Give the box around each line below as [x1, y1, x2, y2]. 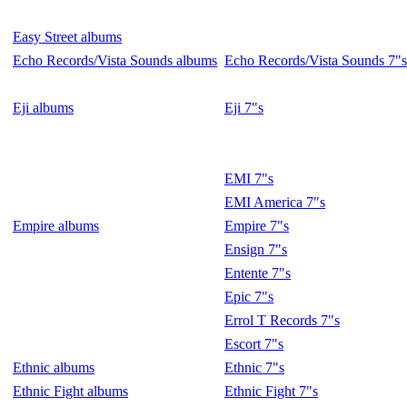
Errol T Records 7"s [224, 313, 340, 328]
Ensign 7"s [224, 242, 287, 257]
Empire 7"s [224, 218, 289, 233]
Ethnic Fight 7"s [224, 383, 318, 399]
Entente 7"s [224, 265, 291, 281]
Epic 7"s [224, 289, 273, 304]
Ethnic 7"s [224, 360, 284, 375]
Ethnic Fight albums [13, 383, 128, 399]
